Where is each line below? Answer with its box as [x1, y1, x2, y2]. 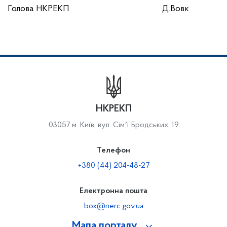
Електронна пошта [80, 187, 147, 195]
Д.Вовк [162, 4, 189, 14]
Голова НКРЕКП [8, 4, 69, 14]
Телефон [97, 146, 130, 155]
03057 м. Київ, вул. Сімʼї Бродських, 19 [48, 121, 179, 129]
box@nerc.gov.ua [84, 202, 143, 210]
